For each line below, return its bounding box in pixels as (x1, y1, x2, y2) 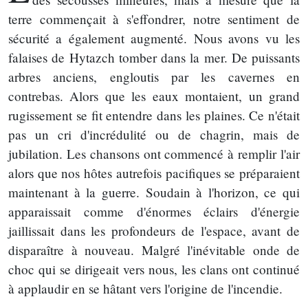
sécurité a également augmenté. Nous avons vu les (8, 29, 300, 47)
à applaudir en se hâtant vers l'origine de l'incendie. (8, 279, 283, 297)
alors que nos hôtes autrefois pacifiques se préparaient (8, 164, 300, 181)
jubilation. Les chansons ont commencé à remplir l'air (8, 144, 300, 162)
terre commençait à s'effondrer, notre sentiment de (8, 10, 300, 27)
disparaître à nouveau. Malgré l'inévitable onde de (8, 241, 300, 258)
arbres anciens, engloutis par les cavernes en (8, 67, 300, 85)
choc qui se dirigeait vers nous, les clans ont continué (8, 260, 300, 278)
